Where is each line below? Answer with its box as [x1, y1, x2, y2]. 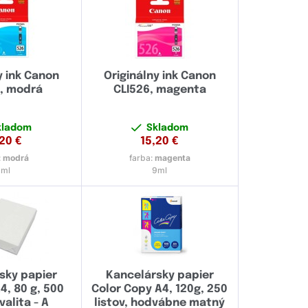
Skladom [146, 123, 188, 133]
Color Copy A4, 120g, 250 [91, 283, 228, 296]
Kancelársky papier [105, 269, 214, 282]
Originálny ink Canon [103, 70, 216, 82]
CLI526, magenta [113, 84, 206, 96]
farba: [129, 153, 155, 164]
